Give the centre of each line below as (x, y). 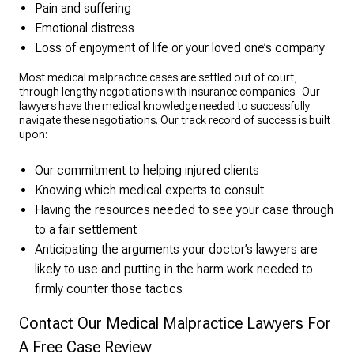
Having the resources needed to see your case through (184, 210)
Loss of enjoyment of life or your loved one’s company (180, 48)
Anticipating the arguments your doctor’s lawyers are (176, 250)
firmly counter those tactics (109, 289)
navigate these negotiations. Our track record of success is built (175, 121)
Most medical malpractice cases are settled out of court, (158, 78)
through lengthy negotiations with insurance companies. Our (169, 92)
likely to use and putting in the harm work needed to (174, 269)
